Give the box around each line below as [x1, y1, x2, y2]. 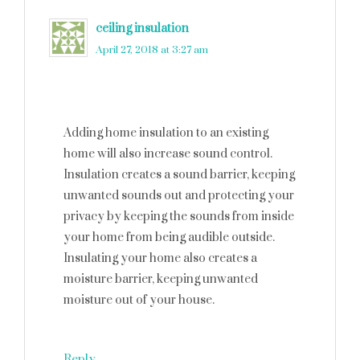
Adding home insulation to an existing [63, 125, 268, 141]
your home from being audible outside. [63, 230, 275, 245]
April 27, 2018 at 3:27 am [96, 43, 208, 56]
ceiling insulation [96, 21, 189, 36]
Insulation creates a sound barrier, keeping [63, 167, 295, 182]
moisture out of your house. [63, 292, 215, 308]
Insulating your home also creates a [63, 251, 257, 266]
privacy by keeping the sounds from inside [63, 209, 294, 224]
